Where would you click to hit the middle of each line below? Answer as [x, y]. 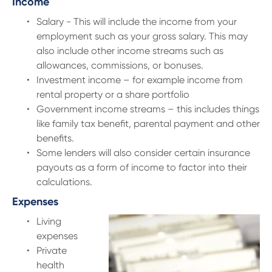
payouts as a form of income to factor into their [142, 167]
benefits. [55, 138]
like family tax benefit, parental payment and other [148, 124]
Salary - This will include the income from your [137, 22]
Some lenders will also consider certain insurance [143, 153]
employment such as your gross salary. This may [142, 36]
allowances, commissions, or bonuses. [120, 65]
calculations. [64, 182]
